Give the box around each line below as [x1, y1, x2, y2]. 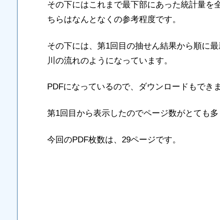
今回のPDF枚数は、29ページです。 [47, 135, 181, 144]
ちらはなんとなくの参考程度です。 [47, 14, 181, 24]
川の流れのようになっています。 [47, 55, 172, 65]
